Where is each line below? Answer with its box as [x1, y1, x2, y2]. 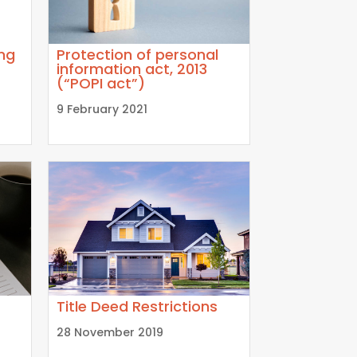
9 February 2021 [56, 101, 147, 118]
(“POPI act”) [56, 73, 145, 94]
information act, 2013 [56, 59, 207, 80]
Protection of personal [56, 45, 218, 65]
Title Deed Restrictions [56, 296, 218, 317]
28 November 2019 [56, 324, 163, 341]
